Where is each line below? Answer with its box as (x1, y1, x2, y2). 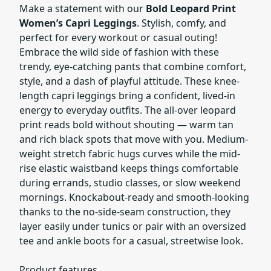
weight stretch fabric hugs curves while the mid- (19, 147, 240, 160)
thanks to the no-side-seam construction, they (19, 205, 230, 218)
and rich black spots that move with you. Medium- (19, 132, 248, 146)
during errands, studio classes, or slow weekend (19, 176, 241, 189)
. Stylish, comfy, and (137, 16, 226, 30)
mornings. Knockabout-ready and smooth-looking (19, 191, 249, 204)
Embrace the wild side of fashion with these (19, 45, 219, 59)
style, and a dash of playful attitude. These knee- (19, 74, 240, 88)
